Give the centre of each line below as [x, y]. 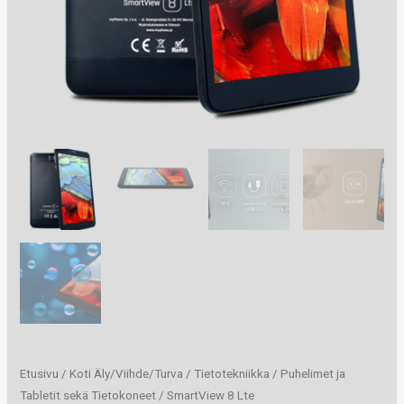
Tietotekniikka [232, 374]
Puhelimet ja [313, 374]
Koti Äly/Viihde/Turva [127, 374]
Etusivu [40, 374]
